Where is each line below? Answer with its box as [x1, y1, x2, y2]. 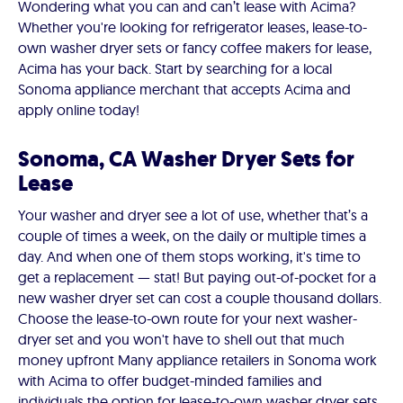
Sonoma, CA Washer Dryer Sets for [18, 145, 354, 175]
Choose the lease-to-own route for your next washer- [18, 309, 357, 328]
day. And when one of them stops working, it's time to [18, 247, 361, 266]
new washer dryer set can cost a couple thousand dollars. [18, 289, 381, 308]
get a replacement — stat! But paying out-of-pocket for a [18, 268, 376, 287]
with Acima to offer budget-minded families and [18, 372, 322, 390]
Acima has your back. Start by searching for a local [18, 59, 332, 78]
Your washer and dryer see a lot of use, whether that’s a [18, 206, 368, 225]
